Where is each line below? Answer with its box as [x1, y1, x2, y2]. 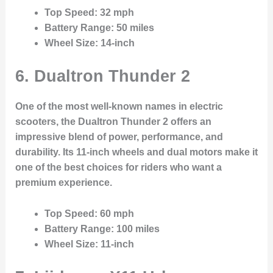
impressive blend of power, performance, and [15, 132, 223, 143]
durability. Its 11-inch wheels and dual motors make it [15, 147, 258, 158]
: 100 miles [110, 223, 160, 234]
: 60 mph [94, 208, 134, 219]
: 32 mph [94, 7, 134, 18]
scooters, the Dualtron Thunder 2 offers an [15, 116, 211, 127]
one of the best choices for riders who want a [15, 162, 222, 173]
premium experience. [15, 177, 112, 188]
